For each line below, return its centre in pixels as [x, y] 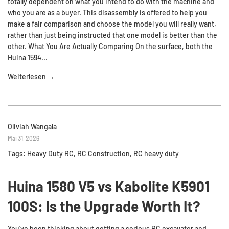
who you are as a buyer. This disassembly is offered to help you [107, 12]
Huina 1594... [28, 57]
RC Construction [104, 153]
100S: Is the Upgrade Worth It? [104, 206]
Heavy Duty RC [50, 153]
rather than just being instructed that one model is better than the [112, 35]
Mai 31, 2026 [24, 138]
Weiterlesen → [31, 76]
